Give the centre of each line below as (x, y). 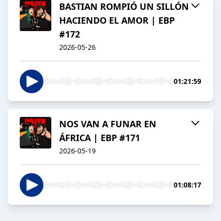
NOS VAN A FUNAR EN (108, 124)
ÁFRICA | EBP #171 (100, 138)
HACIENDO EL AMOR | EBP (117, 20)
